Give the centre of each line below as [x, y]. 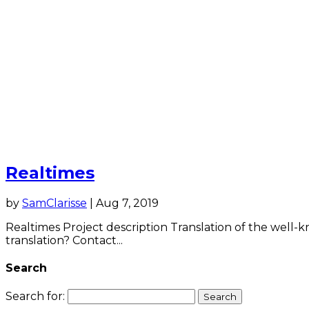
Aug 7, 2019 [127, 203]
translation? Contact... [64, 240]
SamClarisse [54, 203]
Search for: [35, 297]
